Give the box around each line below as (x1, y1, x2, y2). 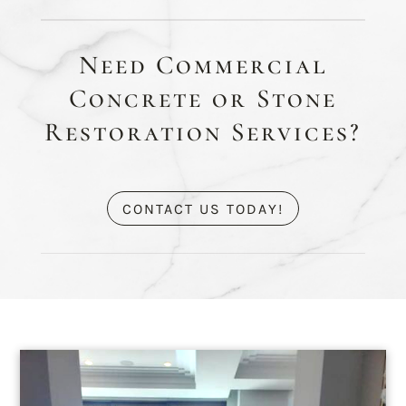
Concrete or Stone (68, 82, 337, 114)
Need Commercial (78, 48, 327, 81)
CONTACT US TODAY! (121, 199, 284, 217)
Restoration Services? (43, 115, 362, 148)
